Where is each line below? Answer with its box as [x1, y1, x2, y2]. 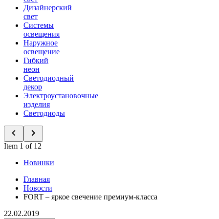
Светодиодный [23, 74, 74, 82]
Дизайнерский [23, 3, 72, 12]
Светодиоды [23, 109, 65, 117]
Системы [23, 21, 54, 29]
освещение [23, 47, 60, 56]
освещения [23, 30, 60, 38]
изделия [23, 100, 50, 109]
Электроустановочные [23, 91, 98, 100]
